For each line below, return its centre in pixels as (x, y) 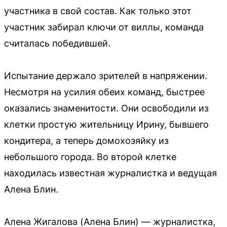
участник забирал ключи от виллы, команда (104, 27)
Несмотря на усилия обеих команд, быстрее (104, 92)
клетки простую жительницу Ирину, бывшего (106, 125)
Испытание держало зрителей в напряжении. (106, 76)
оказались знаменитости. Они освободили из (106, 108)
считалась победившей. (57, 44)
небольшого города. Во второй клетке (90, 157)
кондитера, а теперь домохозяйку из (86, 141)
